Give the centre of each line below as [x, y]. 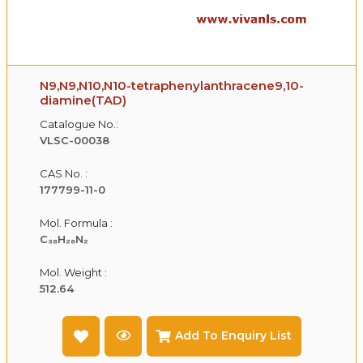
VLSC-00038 [75, 140]
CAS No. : [64, 173]
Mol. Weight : [73, 272]
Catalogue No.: [79, 124]
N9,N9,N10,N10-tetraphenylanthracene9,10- [172, 85]
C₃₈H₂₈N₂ [64, 239]
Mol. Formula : [76, 222]
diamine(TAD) [83, 100]
